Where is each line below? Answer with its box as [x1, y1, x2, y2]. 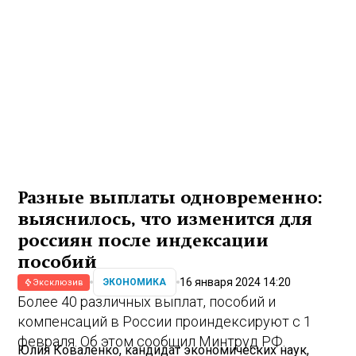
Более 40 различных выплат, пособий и [17, 292, 277, 310]
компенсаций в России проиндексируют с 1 [17, 312, 312, 330]
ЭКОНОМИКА [103, 277, 167, 288]
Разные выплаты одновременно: [17, 188, 323, 207]
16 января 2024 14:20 [180, 275, 292, 288]
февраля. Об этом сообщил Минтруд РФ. [17, 332, 286, 350]
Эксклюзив [33, 277, 84, 288]
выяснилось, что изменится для [17, 209, 313, 229]
